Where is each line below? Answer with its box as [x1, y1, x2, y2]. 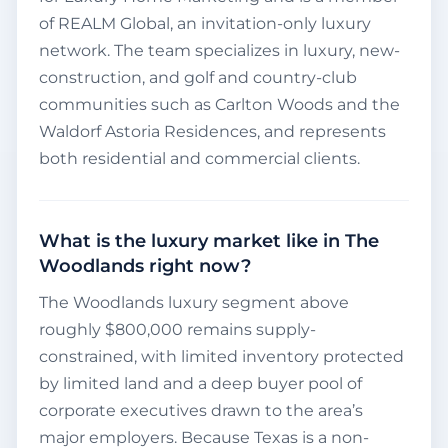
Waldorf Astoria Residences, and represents [39, 122, 386, 142]
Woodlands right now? [39, 255, 251, 278]
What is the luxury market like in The [39, 230, 379, 253]
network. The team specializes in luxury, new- [39, 41, 400, 61]
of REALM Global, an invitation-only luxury [39, 14, 371, 34]
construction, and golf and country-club [39, 68, 357, 88]
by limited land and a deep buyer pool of [39, 374, 362, 394]
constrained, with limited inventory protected [39, 347, 404, 367]
